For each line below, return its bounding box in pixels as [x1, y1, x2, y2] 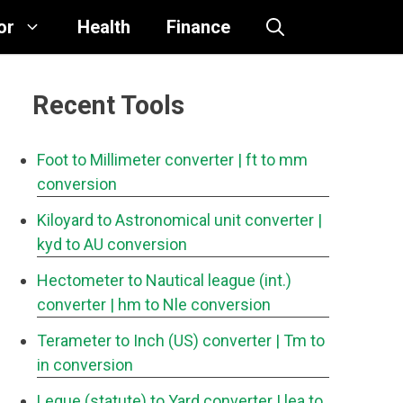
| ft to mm [237, 150, 308, 169]
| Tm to [275, 331, 325, 350]
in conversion [37, 355, 133, 374]
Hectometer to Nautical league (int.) [37, 271, 291, 290]
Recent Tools [32, 90, 184, 121]
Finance [166, 16, 230, 38]
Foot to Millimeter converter [37, 150, 234, 169]
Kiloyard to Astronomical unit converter [37, 210, 314, 229]
